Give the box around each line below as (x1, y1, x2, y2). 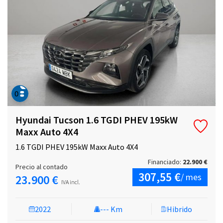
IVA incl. (61, 178, 80, 186)
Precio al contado (15, 162, 68, 172)
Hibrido (166, 204, 192, 215)
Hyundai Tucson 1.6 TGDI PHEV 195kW (15, 113, 178, 126)
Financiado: (148, 157, 183, 167)
